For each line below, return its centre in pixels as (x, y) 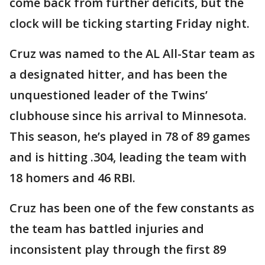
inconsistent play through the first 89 (118, 249)
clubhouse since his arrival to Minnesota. (128, 115)
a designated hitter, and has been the (118, 74)
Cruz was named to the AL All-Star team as (132, 53)
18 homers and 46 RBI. (72, 177)
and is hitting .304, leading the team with (128, 157)
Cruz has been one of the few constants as (132, 208)
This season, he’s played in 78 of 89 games (130, 136)
